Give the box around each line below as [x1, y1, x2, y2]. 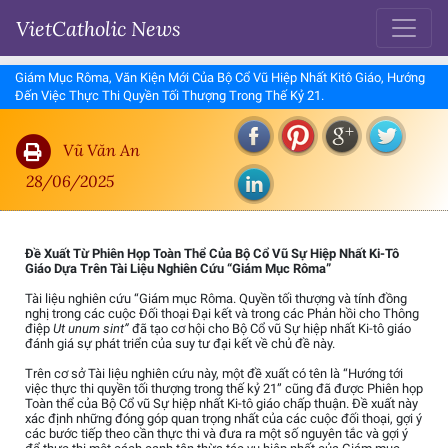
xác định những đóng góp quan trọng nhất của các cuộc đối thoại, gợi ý [25, 411, 422, 427]
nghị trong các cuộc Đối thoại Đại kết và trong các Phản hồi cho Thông [25, 306, 419, 322]
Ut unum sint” [53, 321, 129, 337]
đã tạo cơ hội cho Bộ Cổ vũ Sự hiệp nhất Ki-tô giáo [129, 321, 411, 337]
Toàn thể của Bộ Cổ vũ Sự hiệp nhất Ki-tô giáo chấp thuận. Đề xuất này [25, 396, 418, 412]
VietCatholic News [16, 15, 181, 41]
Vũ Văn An [63, 138, 140, 160]
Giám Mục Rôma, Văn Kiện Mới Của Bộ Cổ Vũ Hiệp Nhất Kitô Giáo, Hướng [15, 70, 425, 86]
